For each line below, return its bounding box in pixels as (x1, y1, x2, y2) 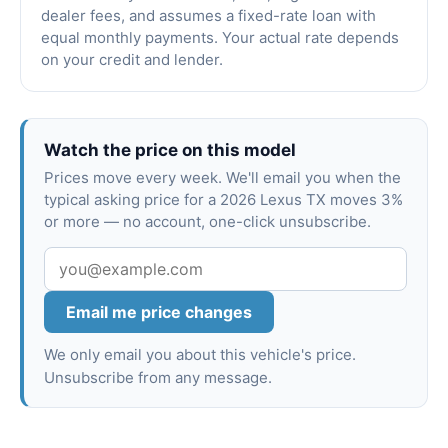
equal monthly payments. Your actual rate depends (41, 28, 399, 48)
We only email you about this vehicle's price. (44, 345, 356, 365)
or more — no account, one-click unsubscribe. (44, 212, 371, 232)
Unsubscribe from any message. (44, 368, 272, 388)
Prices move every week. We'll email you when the (44, 168, 401, 188)
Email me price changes (66, 302, 252, 323)
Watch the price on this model (44, 140, 296, 161)
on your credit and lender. (41, 50, 223, 70)
